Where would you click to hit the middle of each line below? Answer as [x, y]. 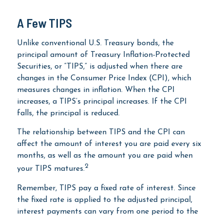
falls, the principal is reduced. [68, 114]
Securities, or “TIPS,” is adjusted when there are [100, 67]
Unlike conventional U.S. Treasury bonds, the [95, 44]
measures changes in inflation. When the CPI [96, 90]
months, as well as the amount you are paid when [105, 156]
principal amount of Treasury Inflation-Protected [103, 55]
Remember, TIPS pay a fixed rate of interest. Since [106, 188]
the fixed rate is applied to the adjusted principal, [105, 200]
